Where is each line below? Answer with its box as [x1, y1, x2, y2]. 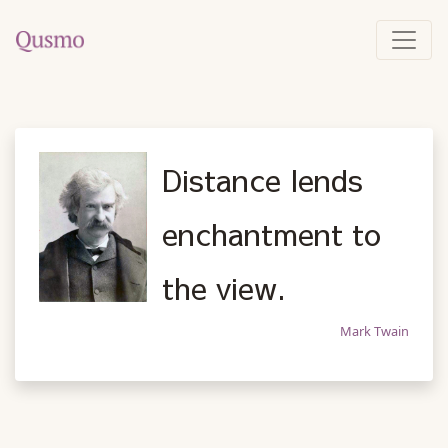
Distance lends [162, 158, 364, 200]
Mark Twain [340, 322, 409, 340]
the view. [162, 266, 287, 308]
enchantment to [162, 212, 382, 254]
